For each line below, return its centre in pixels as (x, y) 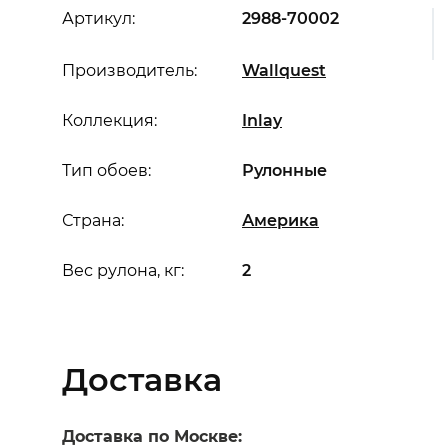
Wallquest (284, 70)
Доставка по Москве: (152, 436)
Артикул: (98, 18)
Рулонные (284, 170)
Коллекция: (109, 120)
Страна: (93, 220)
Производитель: (129, 70)
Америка (280, 220)
